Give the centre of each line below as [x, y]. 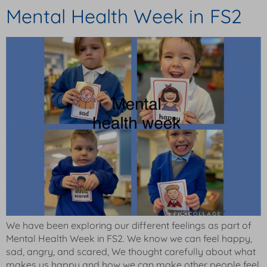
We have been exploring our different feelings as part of [129, 225]
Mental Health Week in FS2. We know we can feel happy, [129, 238]
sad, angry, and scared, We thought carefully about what [131, 252]
